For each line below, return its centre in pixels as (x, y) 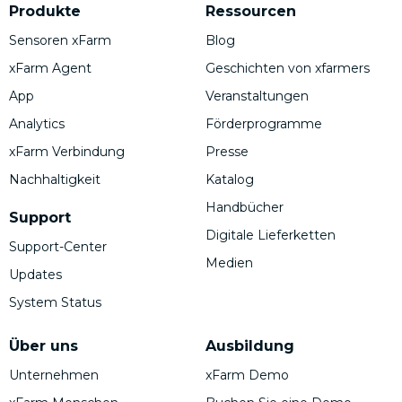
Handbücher (245, 208)
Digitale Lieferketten (271, 236)
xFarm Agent (50, 69)
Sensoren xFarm (60, 41)
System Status (55, 303)
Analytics (37, 124)
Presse (227, 152)
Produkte (45, 12)
